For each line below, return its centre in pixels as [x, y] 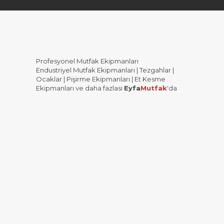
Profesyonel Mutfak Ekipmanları [87, 61]
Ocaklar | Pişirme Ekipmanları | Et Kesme [101, 79]
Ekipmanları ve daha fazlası [80, 88]
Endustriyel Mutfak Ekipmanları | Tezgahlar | [105, 70]
